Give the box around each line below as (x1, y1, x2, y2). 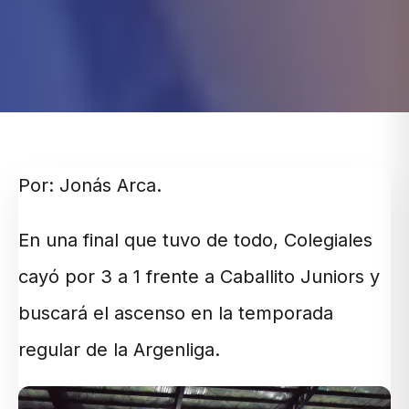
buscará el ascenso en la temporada (18, 302, 333, 325)
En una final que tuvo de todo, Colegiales (18, 229, 372, 252)
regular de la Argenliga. (18, 339, 220, 362)
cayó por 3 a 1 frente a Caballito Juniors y (18, 266, 380, 288)
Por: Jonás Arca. (18, 174, 162, 197)
